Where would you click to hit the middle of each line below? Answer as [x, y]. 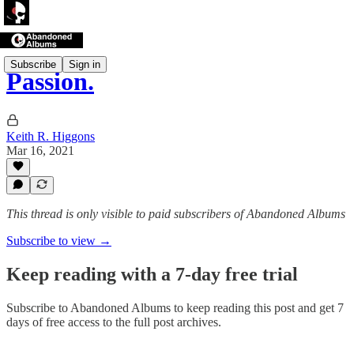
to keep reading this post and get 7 [257, 307]
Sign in [85, 64]
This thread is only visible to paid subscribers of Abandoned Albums [176, 214]
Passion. [50, 82]
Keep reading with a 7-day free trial [152, 274]
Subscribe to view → [59, 241]
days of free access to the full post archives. [114, 322]
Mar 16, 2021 [40, 150]
